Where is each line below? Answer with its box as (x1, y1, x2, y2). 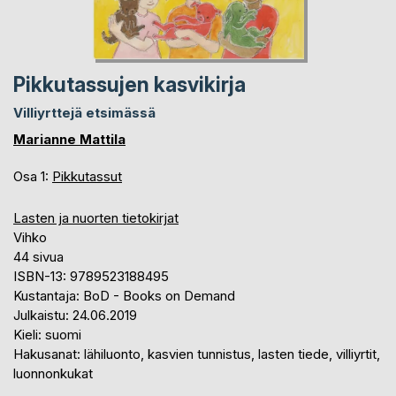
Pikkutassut (52, 167, 122, 185)
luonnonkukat (13, 364, 93, 382)
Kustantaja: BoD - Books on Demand (13, 286, 235, 304)
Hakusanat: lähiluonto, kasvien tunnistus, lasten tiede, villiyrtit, (13, 345, 380, 362)
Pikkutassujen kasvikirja (13, 72, 246, 97)
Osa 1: (13, 167, 52, 185)
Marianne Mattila (13, 130, 126, 148)
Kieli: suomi (13, 325, 81, 343)
